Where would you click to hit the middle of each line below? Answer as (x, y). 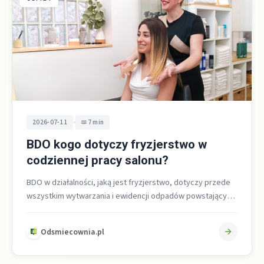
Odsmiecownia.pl (72, 232)
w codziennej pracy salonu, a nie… (88, 210)
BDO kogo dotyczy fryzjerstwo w (117, 145)
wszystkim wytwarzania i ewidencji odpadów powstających (131, 196)
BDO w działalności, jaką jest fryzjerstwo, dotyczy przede (128, 183)
